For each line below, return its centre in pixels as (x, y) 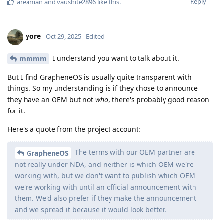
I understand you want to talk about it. (115, 58)
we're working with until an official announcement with (106, 187)
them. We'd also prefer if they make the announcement (106, 198)
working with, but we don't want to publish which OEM (105, 176)
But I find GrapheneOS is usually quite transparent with (99, 77)
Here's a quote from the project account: (74, 129)
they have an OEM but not (51, 100)
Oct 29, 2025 (63, 37)
